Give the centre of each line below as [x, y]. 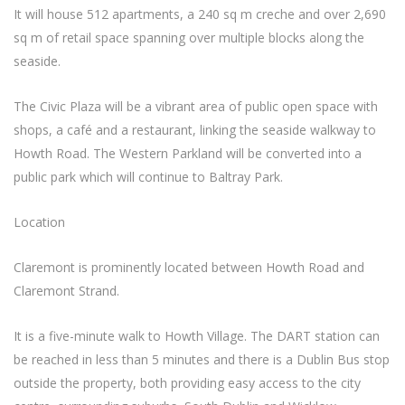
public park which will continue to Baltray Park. [148, 177]
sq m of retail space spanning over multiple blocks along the [189, 38]
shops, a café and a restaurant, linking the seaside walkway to [195, 130]
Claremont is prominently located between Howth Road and [189, 267]
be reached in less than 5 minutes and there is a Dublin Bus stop [202, 359]
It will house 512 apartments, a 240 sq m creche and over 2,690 [200, 14]
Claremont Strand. [66, 291]
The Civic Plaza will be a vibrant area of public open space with [196, 106]
